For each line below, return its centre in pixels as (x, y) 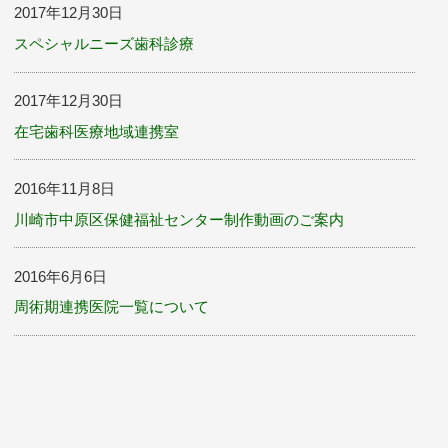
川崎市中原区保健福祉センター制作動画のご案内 (179, 219)
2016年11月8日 (65, 188)
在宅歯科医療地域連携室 (97, 131)
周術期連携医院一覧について (112, 307)
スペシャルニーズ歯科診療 (104, 43)
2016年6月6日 (61, 276)
